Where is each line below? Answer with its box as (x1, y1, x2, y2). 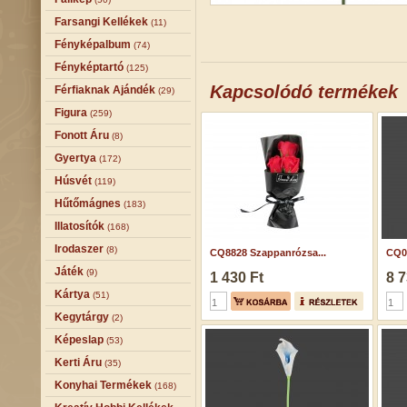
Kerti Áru (55, 356, 102, 369)
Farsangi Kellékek (55, 15, 148, 28)
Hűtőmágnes (55, 197, 121, 210)
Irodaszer (55, 243, 104, 255)
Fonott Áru (55, 129, 109, 142)
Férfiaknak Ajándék (55, 84, 155, 96)
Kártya (55, 288, 90, 301)
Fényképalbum (55, 38, 131, 51)
